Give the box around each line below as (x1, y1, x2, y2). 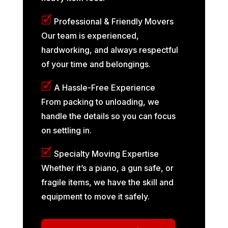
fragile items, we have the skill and (41, 177, 174, 187)
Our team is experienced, (41, 30, 139, 41)
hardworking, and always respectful (41, 44, 178, 55)
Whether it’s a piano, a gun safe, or (41, 162, 174, 173)
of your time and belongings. (41, 59, 151, 69)
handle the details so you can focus (41, 110, 176, 121)
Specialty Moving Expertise (51, 148, 159, 159)
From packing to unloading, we (41, 96, 159, 107)
